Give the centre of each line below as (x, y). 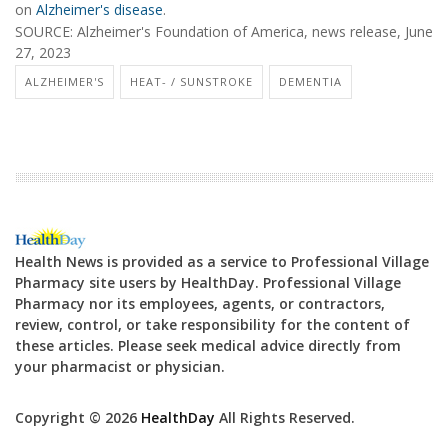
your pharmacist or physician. (120, 366)
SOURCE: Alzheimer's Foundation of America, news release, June (224, 32)
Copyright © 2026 (78, 417)
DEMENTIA (310, 81)
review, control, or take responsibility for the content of (212, 324)
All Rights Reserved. (285, 417)
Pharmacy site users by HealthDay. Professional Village (208, 282)
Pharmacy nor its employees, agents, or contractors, (200, 303)
